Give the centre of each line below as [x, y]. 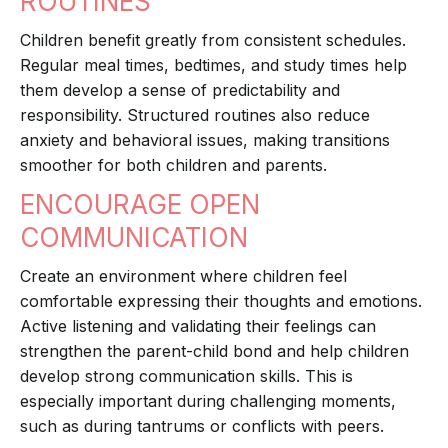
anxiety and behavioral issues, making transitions [205, 140]
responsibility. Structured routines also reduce [195, 115]
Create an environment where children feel [183, 276]
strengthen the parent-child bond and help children [214, 351]
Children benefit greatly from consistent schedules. [213, 40]
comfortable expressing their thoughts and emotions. [221, 301]
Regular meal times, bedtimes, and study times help [213, 65]
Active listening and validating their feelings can [198, 326]
